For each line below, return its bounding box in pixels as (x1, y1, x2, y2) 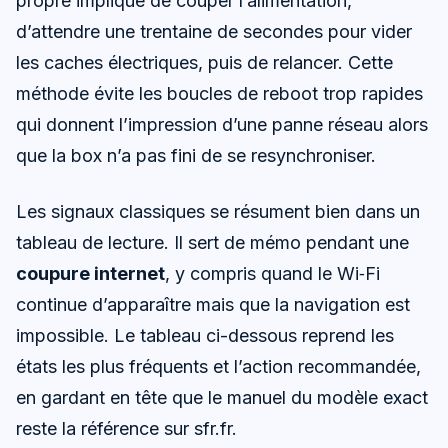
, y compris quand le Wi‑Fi (165, 263, 380, 285)
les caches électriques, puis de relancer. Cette (16, 52, 393, 74)
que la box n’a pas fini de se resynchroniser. (16, 145, 376, 167)
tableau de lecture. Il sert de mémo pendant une (16, 232, 409, 254)
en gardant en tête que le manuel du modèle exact (16, 387, 428, 409)
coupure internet (16, 263, 165, 285)
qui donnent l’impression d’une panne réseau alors (16, 114, 428, 136)
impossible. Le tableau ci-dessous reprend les (16, 325, 394, 347)
